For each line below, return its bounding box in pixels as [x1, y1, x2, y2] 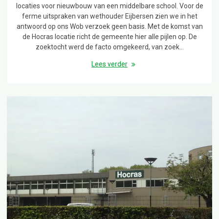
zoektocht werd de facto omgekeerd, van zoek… [35, 43, 184, 51]
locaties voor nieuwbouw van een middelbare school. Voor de [16, 1, 203, 10]
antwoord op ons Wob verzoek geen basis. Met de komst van [16, 22, 203, 30]
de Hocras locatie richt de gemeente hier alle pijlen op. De [22, 32, 197, 41]
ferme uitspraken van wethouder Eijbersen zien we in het [22, 12, 197, 20]
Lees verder [91, 60, 128, 68]
